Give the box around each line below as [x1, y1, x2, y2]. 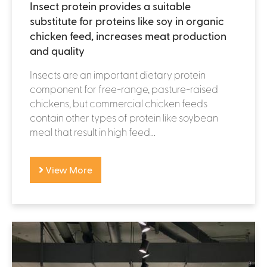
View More [44, 163, 92, 175]
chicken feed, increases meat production [30, 29, 226, 42]
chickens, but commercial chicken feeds [30, 97, 207, 109]
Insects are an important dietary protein [30, 68, 206, 80]
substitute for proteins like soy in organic [30, 14, 224, 27]
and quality [30, 44, 85, 57]
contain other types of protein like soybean [30, 111, 218, 123]
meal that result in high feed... [30, 125, 156, 138]
